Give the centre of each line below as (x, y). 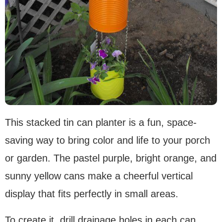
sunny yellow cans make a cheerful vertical (99, 176)
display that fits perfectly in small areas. (92, 194)
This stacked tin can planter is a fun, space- (101, 122)
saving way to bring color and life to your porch (108, 140)
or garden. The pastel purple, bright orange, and (111, 158)
